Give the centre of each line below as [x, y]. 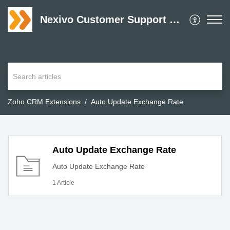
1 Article [63, 183]
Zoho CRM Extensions [44, 102]
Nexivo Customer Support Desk [175, 20]
